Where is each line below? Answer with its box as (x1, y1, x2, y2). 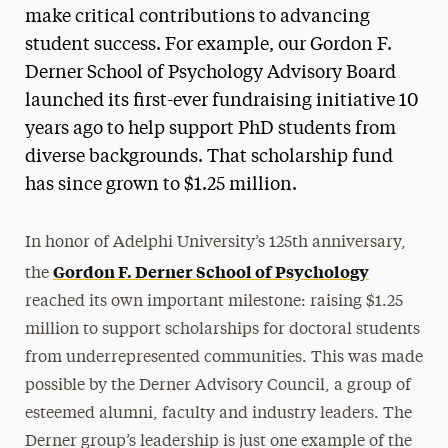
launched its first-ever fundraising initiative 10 (24, 91, 418, 110)
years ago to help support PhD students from (24, 119, 396, 138)
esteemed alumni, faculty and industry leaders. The (24, 405, 412, 422)
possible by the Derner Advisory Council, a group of (24, 377, 411, 394)
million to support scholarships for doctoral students (24, 321, 420, 338)
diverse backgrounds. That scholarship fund (24, 147, 393, 166)
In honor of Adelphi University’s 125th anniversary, (24, 234, 406, 251)
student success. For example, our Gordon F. (24, 35, 392, 54)
